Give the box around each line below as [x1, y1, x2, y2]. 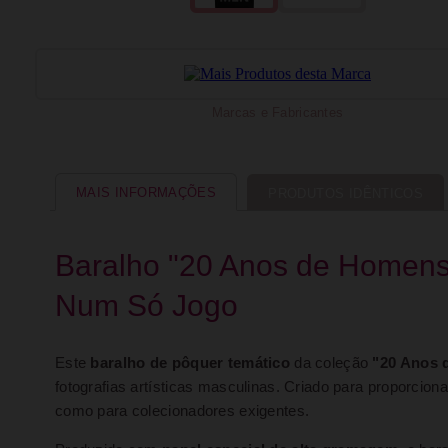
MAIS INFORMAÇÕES [76, 185, 217, 200]
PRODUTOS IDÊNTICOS [268, 186, 424, 201]
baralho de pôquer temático [90, 355, 290, 371]
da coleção [290, 355, 373, 371]
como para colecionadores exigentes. [55, 403, 310, 419]
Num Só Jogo [55, 289, 238, 322]
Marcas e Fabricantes [211, 105, 344, 120]
